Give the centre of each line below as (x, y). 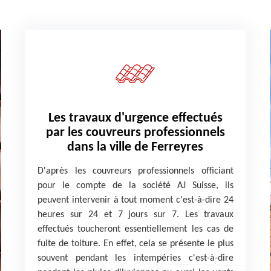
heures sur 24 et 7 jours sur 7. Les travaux (135, 215)
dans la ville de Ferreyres (135, 147)
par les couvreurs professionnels (135, 133)
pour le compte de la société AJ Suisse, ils (135, 186)
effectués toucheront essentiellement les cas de (135, 229)
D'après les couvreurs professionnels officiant (135, 171)
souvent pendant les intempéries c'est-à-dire (135, 258)
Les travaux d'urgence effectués (135, 118)
